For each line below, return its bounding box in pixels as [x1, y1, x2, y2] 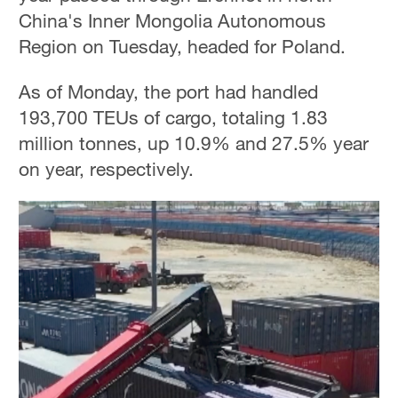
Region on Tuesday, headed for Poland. [19, 35, 346, 59]
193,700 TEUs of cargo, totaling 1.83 [19, 105, 329, 129]
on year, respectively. [19, 156, 195, 180]
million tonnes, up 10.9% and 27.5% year [19, 131, 370, 155]
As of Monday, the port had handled [19, 79, 319, 103]
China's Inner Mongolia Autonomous [19, 9, 327, 33]
